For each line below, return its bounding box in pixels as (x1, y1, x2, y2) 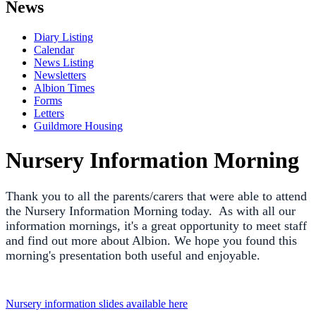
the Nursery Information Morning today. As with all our (6, 203, 296, 218)
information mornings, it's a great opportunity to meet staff (6, 218, 307, 233)
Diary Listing (34, 30, 93, 43)
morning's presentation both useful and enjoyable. (6, 248, 260, 262)
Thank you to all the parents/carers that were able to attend (6, 188, 307, 203)
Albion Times (34, 81, 95, 94)
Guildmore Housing (34, 119, 123, 132)
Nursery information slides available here (6, 297, 188, 310)
